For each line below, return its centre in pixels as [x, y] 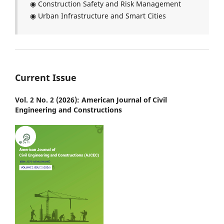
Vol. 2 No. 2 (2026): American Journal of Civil [91, 99]
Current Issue [46, 77]
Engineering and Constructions [68, 109]
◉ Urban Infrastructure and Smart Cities [98, 15]
